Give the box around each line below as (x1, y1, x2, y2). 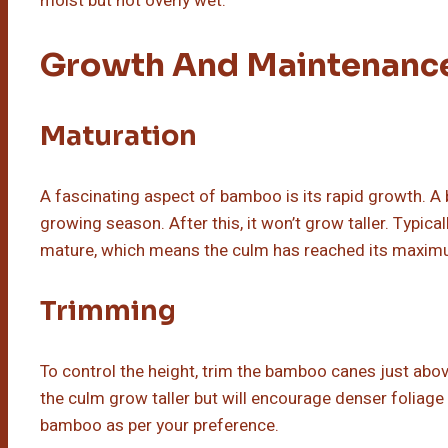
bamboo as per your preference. (40, 412, 279, 438)
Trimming (40, 293, 176, 328)
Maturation (40, 118, 197, 153)
